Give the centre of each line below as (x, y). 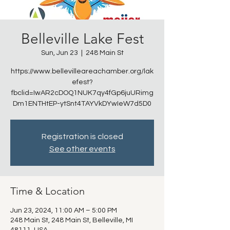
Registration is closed (82, 137)
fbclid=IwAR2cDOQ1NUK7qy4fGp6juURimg (82, 93)
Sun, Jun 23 (59, 53)
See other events (82, 149)
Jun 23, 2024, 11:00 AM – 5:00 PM (64, 210)
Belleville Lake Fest (82, 39)
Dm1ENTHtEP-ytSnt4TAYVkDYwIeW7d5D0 (82, 104)
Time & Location (47, 191)
